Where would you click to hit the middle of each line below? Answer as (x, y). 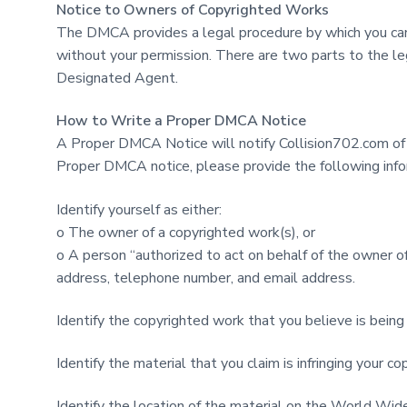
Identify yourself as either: (139, 209)
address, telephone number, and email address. (206, 278)
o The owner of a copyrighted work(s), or (186, 232)
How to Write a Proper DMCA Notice (181, 121)
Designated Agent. (117, 79)
